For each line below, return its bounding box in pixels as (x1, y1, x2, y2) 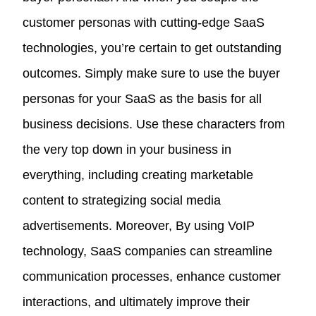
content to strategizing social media (23, 193, 221, 207)
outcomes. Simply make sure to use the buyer (23, 66, 281, 80)
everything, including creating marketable (23, 167, 254, 182)
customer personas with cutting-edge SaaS (23, 15, 265, 30)
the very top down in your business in (23, 142, 232, 157)
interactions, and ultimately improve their (23, 294, 250, 309)
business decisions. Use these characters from (23, 116, 286, 131)
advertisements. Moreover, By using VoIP (23, 218, 255, 233)
